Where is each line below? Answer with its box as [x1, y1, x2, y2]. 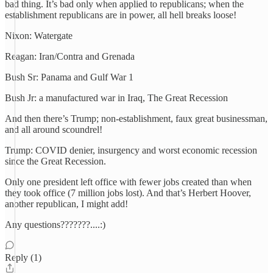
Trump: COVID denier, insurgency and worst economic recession [5, 145, 257, 155]
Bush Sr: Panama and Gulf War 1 [5, 72, 133, 82]
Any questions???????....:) [5, 219, 105, 230]
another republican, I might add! [5, 199, 128, 209]
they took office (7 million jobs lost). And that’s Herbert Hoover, [5, 188, 251, 198]
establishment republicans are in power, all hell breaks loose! [5, 10, 236, 20]
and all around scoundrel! [5, 124, 102, 135]
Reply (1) [5, 252, 41, 263]
